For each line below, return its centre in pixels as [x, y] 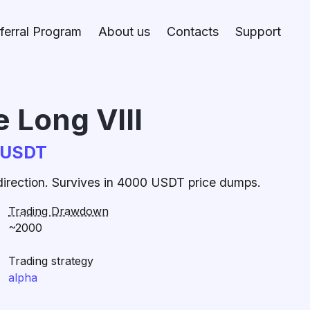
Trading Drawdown [58, 211]
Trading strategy [51, 261]
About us [124, 31]
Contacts [193, 31]
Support [258, 31]
